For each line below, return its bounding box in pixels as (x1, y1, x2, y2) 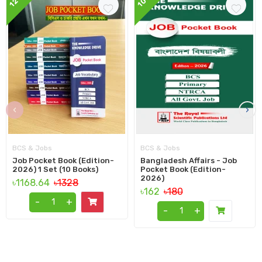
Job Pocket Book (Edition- (12, 156, 114, 166)
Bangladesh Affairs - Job (140, 156, 237, 166)
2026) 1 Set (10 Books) (12, 165, 98, 174)
